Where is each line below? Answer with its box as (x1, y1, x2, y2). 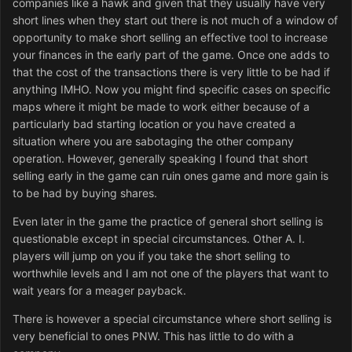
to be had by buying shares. (13, 186, 157, 200)
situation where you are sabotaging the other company (13, 134, 294, 148)
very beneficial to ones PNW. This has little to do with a (13, 329, 294, 343)
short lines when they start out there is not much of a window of (13, 13, 338, 27)
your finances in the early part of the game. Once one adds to (13, 48, 329, 62)
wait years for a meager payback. (13, 284, 186, 298)
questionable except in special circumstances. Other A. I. (13, 232, 305, 246)
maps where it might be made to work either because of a (13, 100, 310, 114)
